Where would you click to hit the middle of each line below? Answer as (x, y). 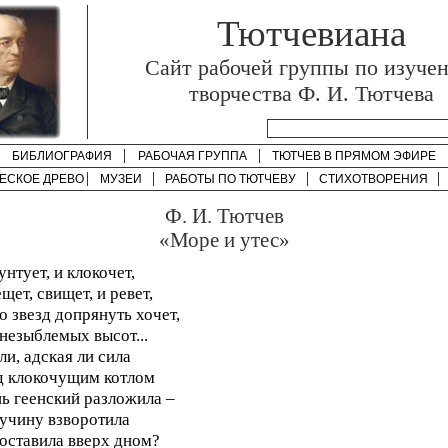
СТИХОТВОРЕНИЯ (373, 179)
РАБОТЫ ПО (202, 179)
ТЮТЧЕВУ (267, 179)
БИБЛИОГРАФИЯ (61, 156)
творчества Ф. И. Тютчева (311, 93)
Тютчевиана (311, 33)
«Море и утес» (224, 239)
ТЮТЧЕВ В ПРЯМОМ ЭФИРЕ (354, 156)
